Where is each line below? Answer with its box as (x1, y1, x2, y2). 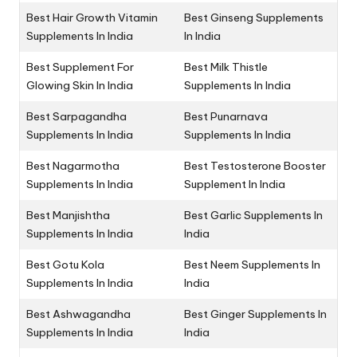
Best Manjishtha (26, 208, 110, 223)
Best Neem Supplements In (184, 257, 320, 273)
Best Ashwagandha (26, 307, 131, 322)
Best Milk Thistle (184, 60, 268, 75)
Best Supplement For (26, 60, 134, 75)
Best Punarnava (184, 109, 268, 124)
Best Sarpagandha (26, 109, 127, 124)
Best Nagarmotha (26, 159, 120, 174)
